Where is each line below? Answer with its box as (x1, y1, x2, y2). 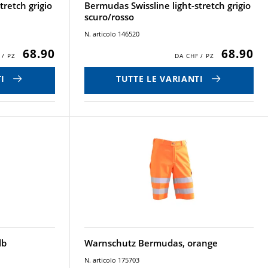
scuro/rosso (84, 11, 134, 23)
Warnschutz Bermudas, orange (84, 237, 218, 249)
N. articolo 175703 (84, 255, 139, 264)
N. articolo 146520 (84, 29, 139, 38)
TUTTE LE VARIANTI (116, 72, 203, 84)
